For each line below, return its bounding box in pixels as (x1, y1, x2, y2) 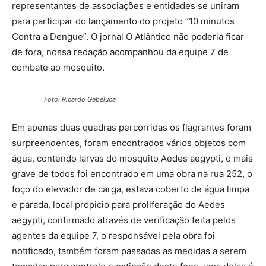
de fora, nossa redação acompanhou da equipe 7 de (12, 46, 229, 58)
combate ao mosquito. (12, 61, 104, 73)
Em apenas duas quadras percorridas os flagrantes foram (12, 121, 251, 133)
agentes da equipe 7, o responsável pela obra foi (12, 229, 215, 241)
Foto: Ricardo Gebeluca (44, 94, 116, 103)
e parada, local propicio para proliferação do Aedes (12, 198, 225, 210)
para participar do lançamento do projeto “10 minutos (12, 15, 235, 27)
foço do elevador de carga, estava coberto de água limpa (12, 183, 249, 195)
